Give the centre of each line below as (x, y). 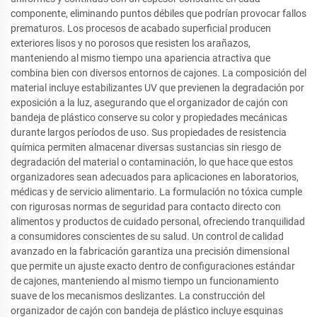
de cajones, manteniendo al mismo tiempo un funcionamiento (145, 281)
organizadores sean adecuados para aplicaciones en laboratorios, (155, 177)
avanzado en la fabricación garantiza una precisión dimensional (150, 252)
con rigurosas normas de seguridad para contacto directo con (146, 207)
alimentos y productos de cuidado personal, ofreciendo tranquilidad (158, 222)
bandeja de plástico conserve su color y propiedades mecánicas (149, 118)
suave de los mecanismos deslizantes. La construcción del (138, 296)
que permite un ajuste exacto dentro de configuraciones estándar (153, 266)
